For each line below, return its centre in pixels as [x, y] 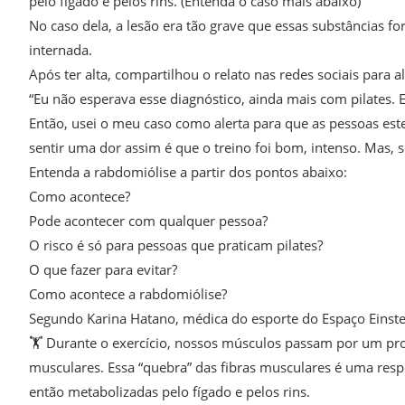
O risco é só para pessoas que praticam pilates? [176, 245]
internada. [61, 50]
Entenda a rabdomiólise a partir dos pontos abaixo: [188, 172]
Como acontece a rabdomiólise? [128, 294]
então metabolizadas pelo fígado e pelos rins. [170, 392]
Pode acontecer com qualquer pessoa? [148, 221]
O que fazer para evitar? [103, 270]
